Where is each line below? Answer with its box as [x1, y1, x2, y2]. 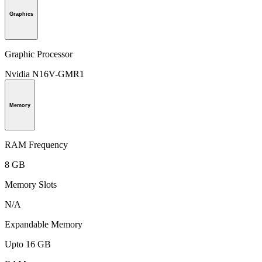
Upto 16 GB [5, 239, 51, 250]
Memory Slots [5, 180, 57, 190]
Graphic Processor [5, 49, 73, 59]
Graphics [9, 11, 33, 17]
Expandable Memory [5, 219, 82, 230]
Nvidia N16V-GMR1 [5, 68, 84, 79]
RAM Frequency [5, 140, 68, 150]
